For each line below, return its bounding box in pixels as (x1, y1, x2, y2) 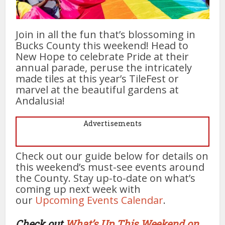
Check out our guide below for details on (16, 149, 209, 163)
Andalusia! (16, 93, 65, 107)
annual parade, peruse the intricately (16, 60, 192, 74)
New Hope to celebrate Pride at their (16, 49, 189, 63)
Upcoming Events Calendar (35, 193, 164, 207)
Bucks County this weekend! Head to (16, 38, 189, 52)
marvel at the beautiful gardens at (16, 82, 179, 96)
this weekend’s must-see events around (16, 160, 205, 174)
